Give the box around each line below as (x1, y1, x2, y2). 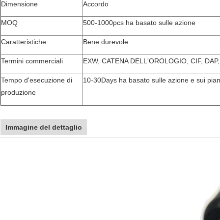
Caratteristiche (1, 38, 46, 46)
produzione (1, 88, 36, 97)
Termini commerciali (1, 57, 63, 65)
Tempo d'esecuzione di (1, 76, 72, 84)
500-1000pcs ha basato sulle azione (83, 19, 195, 27)
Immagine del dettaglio (5, 123, 82, 132)
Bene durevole (83, 38, 128, 46)
